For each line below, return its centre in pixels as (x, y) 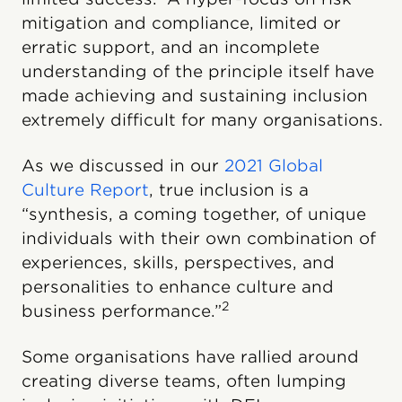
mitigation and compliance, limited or (181, 23)
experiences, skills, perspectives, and (178, 263)
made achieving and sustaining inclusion (195, 96)
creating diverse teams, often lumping (184, 381)
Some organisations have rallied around (190, 357)
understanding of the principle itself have (198, 72)
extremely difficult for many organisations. (202, 120)
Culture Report (85, 190)
